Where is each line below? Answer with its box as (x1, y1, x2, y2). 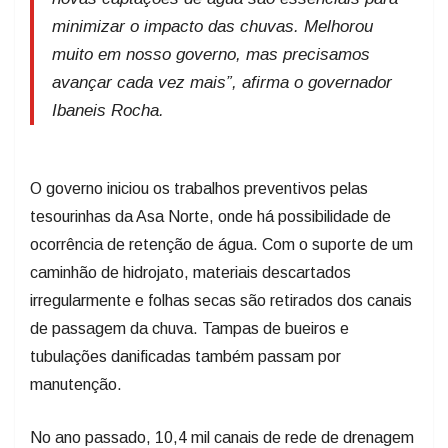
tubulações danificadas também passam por (30, 348, 341, 366)
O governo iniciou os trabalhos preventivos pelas (30, 180, 368, 198)
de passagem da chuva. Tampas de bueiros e (30, 320, 349, 338)
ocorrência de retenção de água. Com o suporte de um (30, 236, 413, 254)
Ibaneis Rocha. (52, 101, 164, 121)
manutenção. (30, 376, 122, 394)
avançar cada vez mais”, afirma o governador (52, 73, 392, 93)
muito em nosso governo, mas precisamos (52, 45, 370, 65)
